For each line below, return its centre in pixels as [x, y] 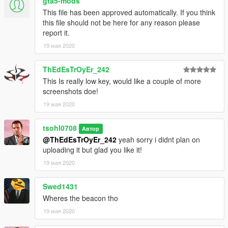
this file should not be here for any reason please [121, 22]
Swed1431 [60, 186]
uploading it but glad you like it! [92, 149]
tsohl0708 [60, 127]
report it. [56, 32]
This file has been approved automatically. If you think [129, 12]
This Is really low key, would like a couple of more [122, 81]
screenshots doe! [70, 91]
